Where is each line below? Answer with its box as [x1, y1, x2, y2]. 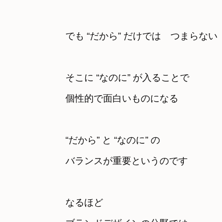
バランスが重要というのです [65, 156, 188, 166]
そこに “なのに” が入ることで [65, 72, 199, 83]
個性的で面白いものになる [65, 93, 178, 104]
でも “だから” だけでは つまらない [65, 31, 218, 41]
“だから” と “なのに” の [65, 135, 160, 145]
